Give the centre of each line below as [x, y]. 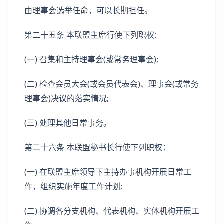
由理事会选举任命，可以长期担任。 [88, 10]
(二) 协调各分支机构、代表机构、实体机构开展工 [112, 211]
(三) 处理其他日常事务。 [68, 123]
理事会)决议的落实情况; [67, 98]
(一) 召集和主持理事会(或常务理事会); [91, 59]
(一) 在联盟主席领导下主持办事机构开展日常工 [108, 172]
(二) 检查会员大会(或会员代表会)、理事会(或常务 [112, 84]
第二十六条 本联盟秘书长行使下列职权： [97, 147]
